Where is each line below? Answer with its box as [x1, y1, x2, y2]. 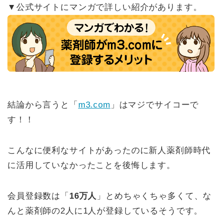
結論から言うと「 [7, 100, 78, 110]
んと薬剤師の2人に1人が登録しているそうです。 [7, 206, 203, 216]
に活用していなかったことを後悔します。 [7, 161, 175, 170]
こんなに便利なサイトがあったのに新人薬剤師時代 [7, 146, 211, 156]
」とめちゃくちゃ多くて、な [97, 191, 212, 201]
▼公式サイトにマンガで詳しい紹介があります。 [7, 2, 202, 12]
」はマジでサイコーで [110, 100, 199, 110]
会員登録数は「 [7, 191, 69, 201]
